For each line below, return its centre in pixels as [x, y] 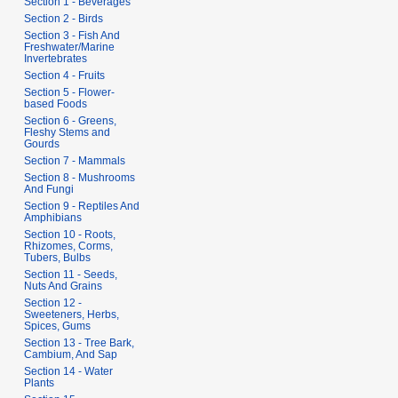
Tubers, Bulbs [58, 258]
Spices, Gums [58, 326]
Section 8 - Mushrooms [80, 178]
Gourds [42, 144]
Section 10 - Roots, [70, 235]
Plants [40, 383]
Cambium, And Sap [71, 355]
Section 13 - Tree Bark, [80, 343]
